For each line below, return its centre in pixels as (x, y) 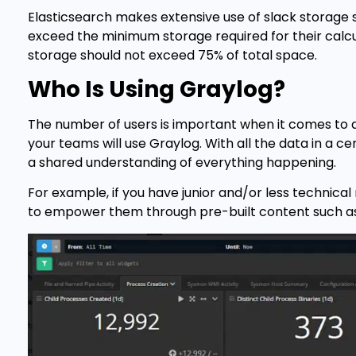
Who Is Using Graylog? (159, 90)
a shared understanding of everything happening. (184, 163)
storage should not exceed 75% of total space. (172, 55)
